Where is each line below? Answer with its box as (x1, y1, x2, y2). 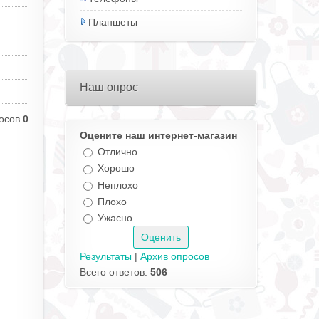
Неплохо (98, 179, 138, 191)
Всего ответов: (80, 266, 150, 278)
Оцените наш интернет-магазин (80, 130, 237, 141)
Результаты (80, 251, 132, 263)
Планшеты (88, 16, 137, 28)
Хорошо (98, 162, 135, 174)
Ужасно (98, 212, 132, 224)
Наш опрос (80, 81, 138, 93)
